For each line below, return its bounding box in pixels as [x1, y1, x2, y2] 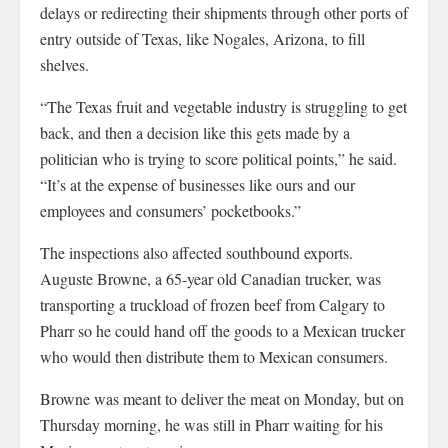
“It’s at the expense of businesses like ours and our [40, 174, 355, 196]
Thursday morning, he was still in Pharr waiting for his [40, 414, 383, 436]
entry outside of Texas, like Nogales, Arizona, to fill [40, 28, 365, 50]
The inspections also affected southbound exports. [40, 242, 353, 264]
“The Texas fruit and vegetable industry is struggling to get [40, 96, 407, 118]
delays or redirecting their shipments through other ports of [40, 2, 408, 24]
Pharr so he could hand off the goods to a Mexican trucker [40, 320, 405, 342]
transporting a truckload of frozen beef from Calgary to [40, 294, 385, 316]
